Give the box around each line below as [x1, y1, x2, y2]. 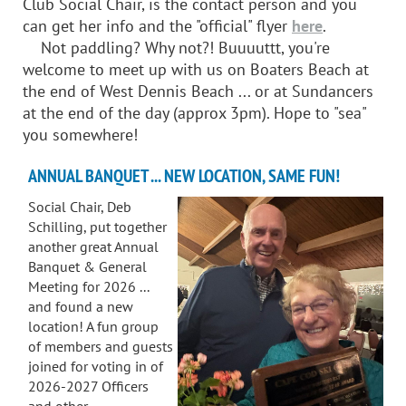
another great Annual [28, 237, 159, 256]
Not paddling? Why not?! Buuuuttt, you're [23, 36, 330, 58]
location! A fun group [28, 316, 159, 335]
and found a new [28, 296, 133, 315]
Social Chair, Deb [28, 197, 131, 216]
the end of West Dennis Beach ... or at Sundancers [23, 80, 373, 101]
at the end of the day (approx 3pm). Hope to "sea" [23, 101, 366, 123]
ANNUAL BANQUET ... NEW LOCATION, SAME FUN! [28, 163, 340, 188]
